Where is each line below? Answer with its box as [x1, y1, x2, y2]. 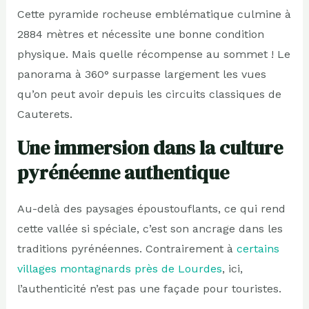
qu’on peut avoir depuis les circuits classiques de [17, 87, 281, 101]
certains [236, 241, 279, 255]
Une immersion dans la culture [17, 134, 283, 161]
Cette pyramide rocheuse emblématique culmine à [17, 7, 291, 21]
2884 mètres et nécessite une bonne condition [17, 27, 264, 41]
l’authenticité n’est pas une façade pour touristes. [17, 281, 281, 295]
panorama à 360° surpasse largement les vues [17, 67, 266, 81]
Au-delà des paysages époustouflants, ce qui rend [17, 201, 286, 215]
